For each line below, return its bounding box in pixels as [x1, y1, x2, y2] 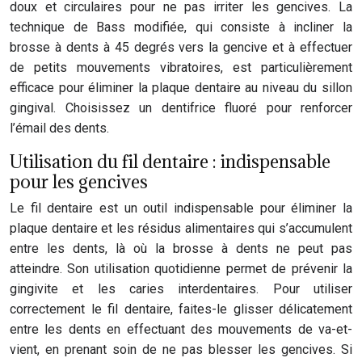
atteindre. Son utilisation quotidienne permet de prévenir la [10, 261, 352, 276]
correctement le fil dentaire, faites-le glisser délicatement [10, 301, 352, 317]
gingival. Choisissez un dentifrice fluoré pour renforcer [10, 100, 352, 116]
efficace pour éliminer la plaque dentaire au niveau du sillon [10, 80, 352, 95]
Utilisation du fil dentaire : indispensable [10, 149, 330, 173]
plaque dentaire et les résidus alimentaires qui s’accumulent [10, 221, 352, 236]
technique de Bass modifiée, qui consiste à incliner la [10, 19, 352, 35]
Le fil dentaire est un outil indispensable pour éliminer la [10, 200, 352, 216]
